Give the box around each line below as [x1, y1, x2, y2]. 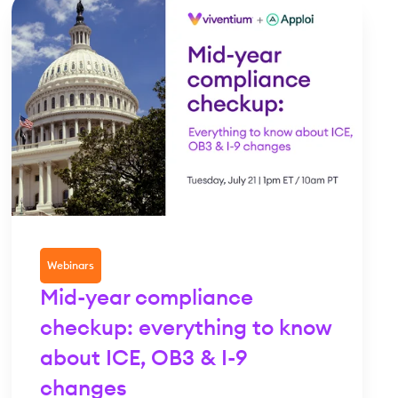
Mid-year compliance [40, 288, 254, 310]
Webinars [47, 260, 95, 272]
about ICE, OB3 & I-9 [40, 348, 249, 370]
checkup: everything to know [40, 318, 333, 340]
